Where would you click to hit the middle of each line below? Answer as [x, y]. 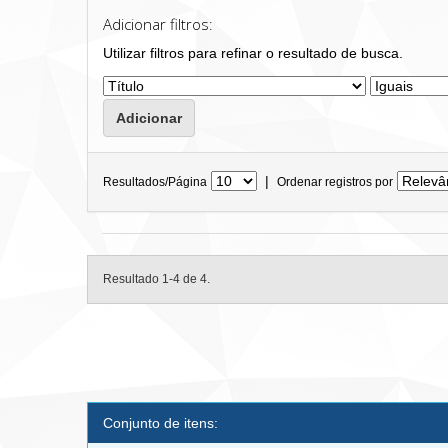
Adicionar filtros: [158, 24]
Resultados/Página [155, 181]
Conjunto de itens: [160, 423]
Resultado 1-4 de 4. [156, 279]
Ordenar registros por [335, 181]
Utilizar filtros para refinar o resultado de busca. [253, 52]
